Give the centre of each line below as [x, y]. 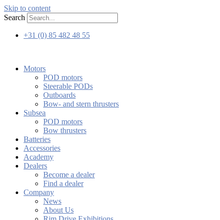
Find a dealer [63, 183]
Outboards [59, 95]
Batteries [37, 139]
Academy [39, 157]
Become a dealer [69, 175]
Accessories [42, 148]
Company [39, 192]
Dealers [35, 166]
